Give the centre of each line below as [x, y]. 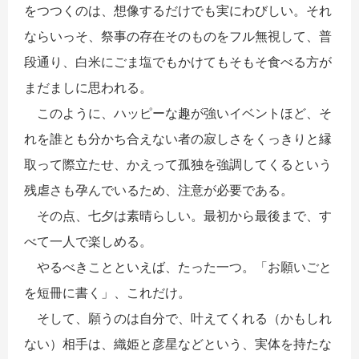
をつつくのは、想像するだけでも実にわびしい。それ [178, 10]
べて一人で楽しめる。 [88, 241]
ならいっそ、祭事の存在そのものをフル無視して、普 [178, 36]
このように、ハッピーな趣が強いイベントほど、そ [178, 113]
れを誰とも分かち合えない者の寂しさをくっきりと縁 [178, 138]
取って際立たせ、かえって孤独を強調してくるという [178, 164]
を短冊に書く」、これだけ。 [107, 292]
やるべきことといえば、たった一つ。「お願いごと [178, 266]
